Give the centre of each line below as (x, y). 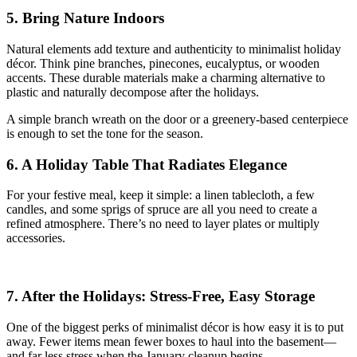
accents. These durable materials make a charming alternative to (166, 77)
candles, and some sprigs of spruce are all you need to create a (162, 210)
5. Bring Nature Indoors (85, 18)
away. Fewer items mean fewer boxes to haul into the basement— (171, 341)
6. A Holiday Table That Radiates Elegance (147, 164)
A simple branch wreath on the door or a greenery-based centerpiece (177, 119)
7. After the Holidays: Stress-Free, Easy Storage (161, 296)
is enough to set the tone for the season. (105, 133)
